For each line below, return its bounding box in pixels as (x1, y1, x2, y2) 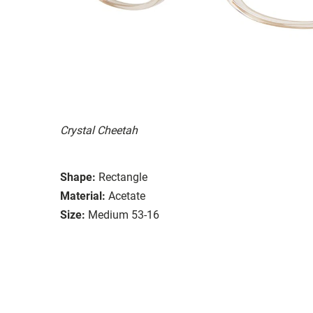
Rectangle (99, 170, 147, 184)
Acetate (108, 189, 145, 203)
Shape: (60, 170, 96, 184)
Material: (60, 189, 105, 203)
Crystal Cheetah (60, 123, 138, 137)
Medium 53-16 (88, 208, 159, 221)
